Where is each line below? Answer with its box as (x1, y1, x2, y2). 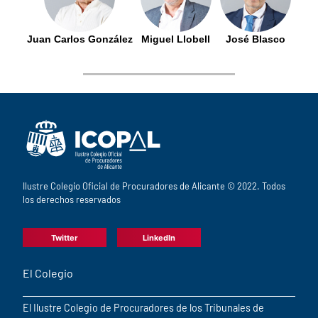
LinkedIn (143, 232, 175, 243)
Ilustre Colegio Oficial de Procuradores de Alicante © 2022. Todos (23, 180, 285, 192)
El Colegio (23, 266, 73, 280)
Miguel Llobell (141, 33, 210, 45)
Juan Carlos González (26, 33, 133, 45)
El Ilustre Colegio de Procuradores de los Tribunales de (23, 302, 264, 314)
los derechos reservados (23, 194, 121, 206)
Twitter (51, 232, 78, 243)
